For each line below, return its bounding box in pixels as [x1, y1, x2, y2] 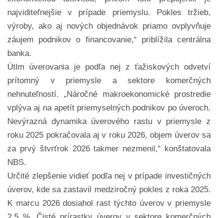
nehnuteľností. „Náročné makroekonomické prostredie [7, 90, 211, 99]
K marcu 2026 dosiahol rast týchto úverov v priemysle [7, 199, 211, 208]
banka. [7, 49, 32, 58]
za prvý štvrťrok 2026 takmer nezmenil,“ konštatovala [7, 144, 211, 154]
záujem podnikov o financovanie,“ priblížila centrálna [7, 35, 211, 45]
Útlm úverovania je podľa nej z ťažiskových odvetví [7, 62, 211, 72]
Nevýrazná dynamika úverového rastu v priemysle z [7, 117, 211, 127]
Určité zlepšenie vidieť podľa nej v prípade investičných [7, 171, 211, 181]
